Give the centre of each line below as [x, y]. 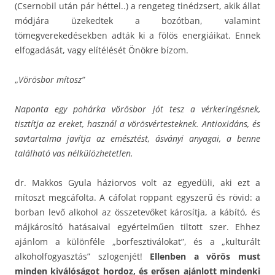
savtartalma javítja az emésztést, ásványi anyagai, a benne [137, 138]
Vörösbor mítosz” [52, 79]
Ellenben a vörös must [205, 256]
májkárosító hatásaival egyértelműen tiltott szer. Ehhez [137, 227]
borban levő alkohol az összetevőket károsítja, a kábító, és [137, 212]
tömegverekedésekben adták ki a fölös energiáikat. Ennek [137, 35]
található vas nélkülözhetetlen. [74, 153]
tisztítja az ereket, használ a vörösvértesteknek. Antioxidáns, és [137, 123]
